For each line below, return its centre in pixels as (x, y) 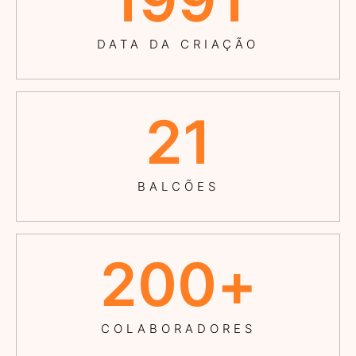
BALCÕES (178, 186)
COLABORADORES (178, 328)
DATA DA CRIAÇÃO (178, 44)
